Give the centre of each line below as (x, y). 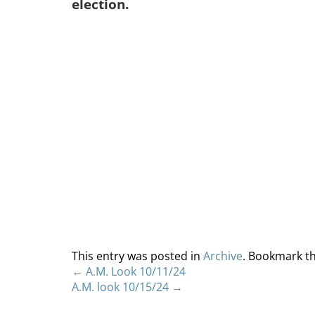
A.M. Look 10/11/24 (134, 271)
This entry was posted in (137, 256)
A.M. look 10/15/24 (122, 287)
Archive (223, 256)
